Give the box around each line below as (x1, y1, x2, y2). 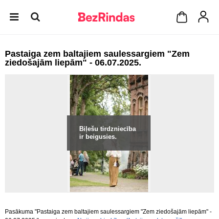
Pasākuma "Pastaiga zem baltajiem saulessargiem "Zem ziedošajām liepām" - (5, 208, 212, 215)
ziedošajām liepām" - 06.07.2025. (5, 58, 141, 67)
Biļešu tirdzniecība (79, 125, 136, 132)
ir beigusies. (79, 133, 117, 140)
